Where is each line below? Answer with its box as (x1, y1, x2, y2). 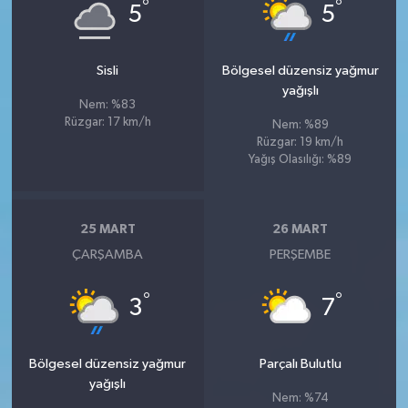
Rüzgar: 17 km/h (64, 116, 151, 128)
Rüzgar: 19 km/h (257, 136, 344, 148)
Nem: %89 (271, 118, 329, 131)
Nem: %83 (79, 98, 137, 111)
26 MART (272, 223, 329, 237)
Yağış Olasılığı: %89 (249, 153, 352, 166)
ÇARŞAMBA (72, 247, 144, 261)
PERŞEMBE (270, 247, 331, 261)
